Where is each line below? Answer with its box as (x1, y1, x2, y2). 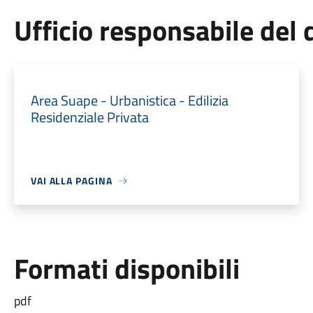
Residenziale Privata (30, 106, 149, 128)
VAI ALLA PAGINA (30, 173, 112, 188)
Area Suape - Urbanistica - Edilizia (30, 89, 228, 111)
